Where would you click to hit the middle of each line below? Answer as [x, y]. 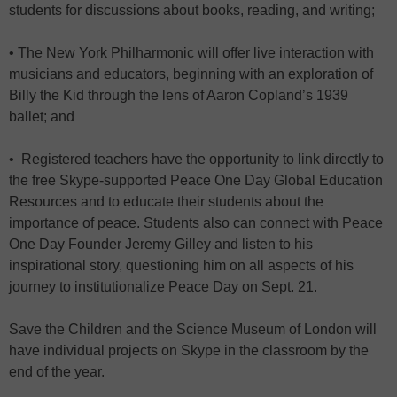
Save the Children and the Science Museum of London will [193, 329]
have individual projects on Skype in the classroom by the [189, 350]
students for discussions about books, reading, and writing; [192, 10]
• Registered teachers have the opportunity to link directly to [196, 159]
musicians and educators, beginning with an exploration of [191, 74]
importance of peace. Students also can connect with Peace [196, 223]
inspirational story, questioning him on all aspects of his [181, 265]
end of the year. [57, 372]
